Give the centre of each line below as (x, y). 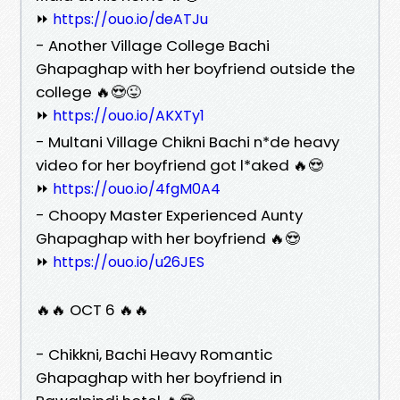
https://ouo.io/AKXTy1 (129, 115)
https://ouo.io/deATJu (130, 19)
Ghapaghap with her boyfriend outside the (196, 68)
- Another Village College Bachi (153, 45)
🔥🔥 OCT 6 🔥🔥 (92, 309)
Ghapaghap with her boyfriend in (159, 377)
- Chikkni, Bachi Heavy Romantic (154, 354)
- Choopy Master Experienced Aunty (169, 215)
